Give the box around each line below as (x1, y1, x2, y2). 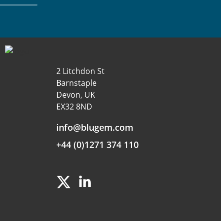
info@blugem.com (56, 120, 133, 133)
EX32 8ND (56, 101, 92, 112)
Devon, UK (56, 89, 95, 100)
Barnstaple (56, 77, 97, 88)
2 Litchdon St (56, 65, 105, 76)
